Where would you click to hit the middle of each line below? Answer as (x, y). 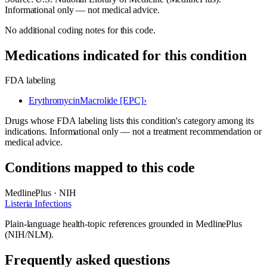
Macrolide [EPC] (112, 101)
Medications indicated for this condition (126, 55)
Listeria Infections (38, 204)
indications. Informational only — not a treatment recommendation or (133, 132)
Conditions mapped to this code (100, 168)
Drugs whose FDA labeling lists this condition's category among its (129, 121)
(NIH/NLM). (30, 235)
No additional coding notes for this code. (80, 30)
